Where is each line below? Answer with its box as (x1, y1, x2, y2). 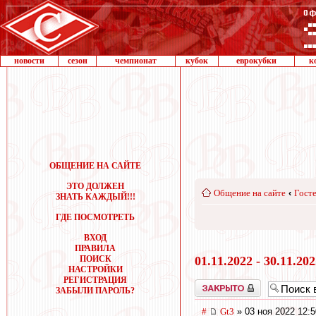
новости (14, 56, 44, 66)
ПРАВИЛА (75, 243, 116, 253)
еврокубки (236, 56, 276, 66)
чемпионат (115, 56, 157, 66)
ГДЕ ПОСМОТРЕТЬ (56, 212, 135, 222)
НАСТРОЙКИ (68, 265, 123, 274)
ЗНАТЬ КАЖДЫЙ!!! (55, 192, 135, 202)
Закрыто (195, 279, 224, 289)
